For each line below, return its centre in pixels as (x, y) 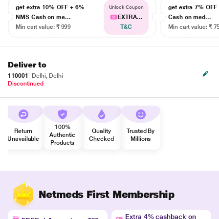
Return (23, 131)
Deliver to (27, 65)
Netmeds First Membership (106, 195)
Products (63, 142)
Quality (101, 131)
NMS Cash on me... (43, 17)
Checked (101, 139)
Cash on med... (190, 17)
